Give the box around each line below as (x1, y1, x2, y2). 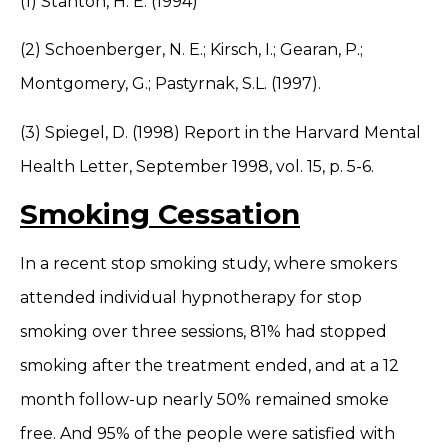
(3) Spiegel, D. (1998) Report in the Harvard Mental (20, 122, 421, 142)
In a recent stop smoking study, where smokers (20, 254, 397, 274)
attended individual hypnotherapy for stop (20, 288, 362, 308)
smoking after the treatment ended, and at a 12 (20, 356, 399, 376)
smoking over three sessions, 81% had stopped (20, 322, 387, 342)
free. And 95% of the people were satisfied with (20, 424, 395, 444)
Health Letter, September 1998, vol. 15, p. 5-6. (20, 156, 374, 176)
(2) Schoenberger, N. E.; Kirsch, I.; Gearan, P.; (20, 40, 363, 60)
